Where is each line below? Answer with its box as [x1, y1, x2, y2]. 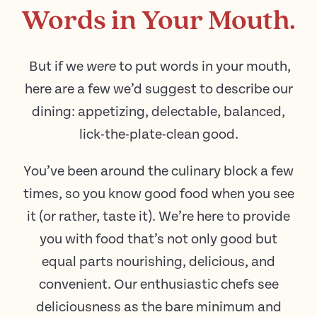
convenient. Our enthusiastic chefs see [38, 277, 279, 294]
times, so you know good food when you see [23, 186, 294, 203]
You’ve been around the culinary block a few [23, 163, 294, 180]
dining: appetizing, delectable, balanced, [32, 104, 285, 121]
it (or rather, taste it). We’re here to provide [27, 209, 290, 226]
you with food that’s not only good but [40, 231, 277, 248]
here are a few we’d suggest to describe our [24, 81, 293, 98]
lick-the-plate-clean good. [79, 127, 238, 144]
